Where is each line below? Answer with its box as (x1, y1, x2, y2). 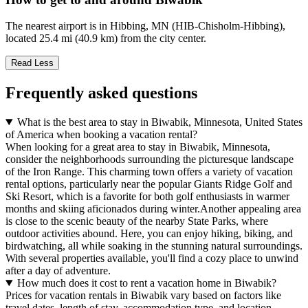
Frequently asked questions (5, 84, 197, 102)
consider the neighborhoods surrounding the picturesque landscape (5, 153, 294, 166)
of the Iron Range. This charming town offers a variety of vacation (5, 166, 293, 178)
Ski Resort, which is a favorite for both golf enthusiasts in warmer (5, 190, 289, 203)
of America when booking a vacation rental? (5, 129, 197, 141)
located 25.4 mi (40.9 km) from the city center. (5, 32, 206, 45)
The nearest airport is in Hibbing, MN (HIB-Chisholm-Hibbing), (5, 20, 285, 32)
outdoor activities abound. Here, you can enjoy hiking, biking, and (5, 228, 293, 240)
